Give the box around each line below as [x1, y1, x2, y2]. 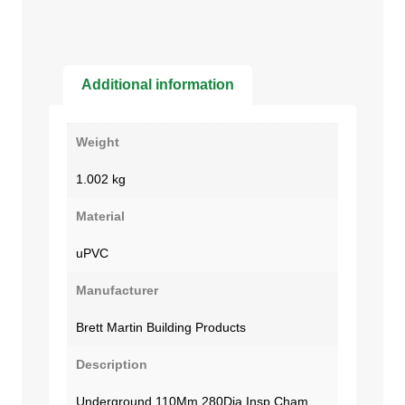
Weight [76, 134, 119, 149]
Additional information [81, 77, 235, 92]
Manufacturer [76, 282, 158, 297]
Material [76, 208, 125, 223]
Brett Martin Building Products [76, 319, 246, 334]
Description [76, 356, 147, 372]
